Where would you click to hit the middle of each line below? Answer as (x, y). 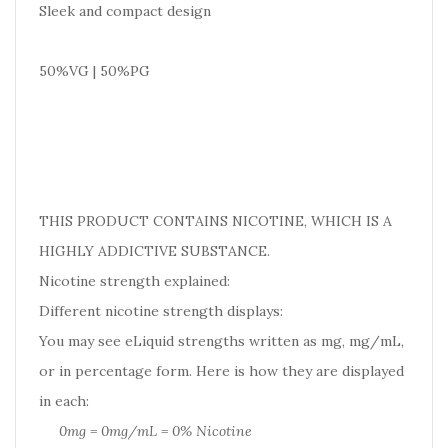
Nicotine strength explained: (134, 281)
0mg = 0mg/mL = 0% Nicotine (155, 431)
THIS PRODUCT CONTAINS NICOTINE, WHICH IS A (215, 221)
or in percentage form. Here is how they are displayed (221, 371)
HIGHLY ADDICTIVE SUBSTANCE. (154, 251)
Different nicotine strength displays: (163, 311)
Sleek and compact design (125, 11)
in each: (64, 401)
